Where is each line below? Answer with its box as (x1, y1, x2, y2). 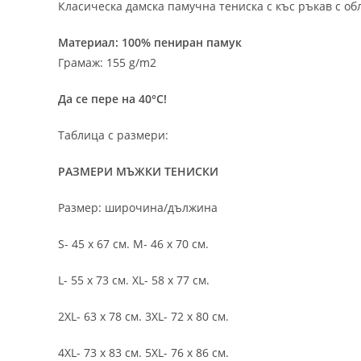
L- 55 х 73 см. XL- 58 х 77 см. (58, 272, 210, 288)
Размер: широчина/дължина (58, 200, 218, 216)
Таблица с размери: (58, 127, 168, 143)
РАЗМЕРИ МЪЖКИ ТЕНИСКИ (58, 164, 218, 180)
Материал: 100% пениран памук (58, 35, 242, 51)
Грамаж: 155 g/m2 (58, 55, 156, 71)
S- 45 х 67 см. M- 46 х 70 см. (58, 236, 209, 252)
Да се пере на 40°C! (58, 91, 167, 107)
